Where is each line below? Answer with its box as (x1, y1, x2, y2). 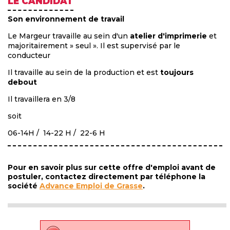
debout (8, 78, 37, 87)
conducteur (8, 51, 50, 61)
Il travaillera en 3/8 (8, 94, 75, 104)
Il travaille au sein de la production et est (8, 68, 160, 78)
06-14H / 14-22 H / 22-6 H (8, 128, 105, 138)
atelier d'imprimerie (130, 31, 207, 41)
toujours (160, 68, 194, 78)
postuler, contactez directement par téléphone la (8, 172, 205, 182)
